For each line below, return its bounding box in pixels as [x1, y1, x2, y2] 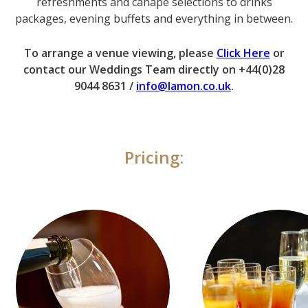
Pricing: [124, 146, 184, 169]
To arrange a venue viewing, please [23, 45, 217, 61]
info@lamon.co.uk [136, 78, 231, 94]
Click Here [216, 45, 270, 61]
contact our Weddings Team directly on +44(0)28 [23, 62, 285, 78]
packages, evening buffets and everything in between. [15, 11, 293, 27]
